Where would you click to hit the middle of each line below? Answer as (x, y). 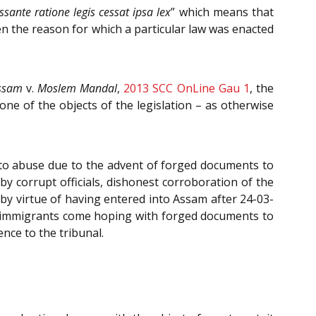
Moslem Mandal (78, 89)
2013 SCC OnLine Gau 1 (187, 89)
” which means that (223, 12)
